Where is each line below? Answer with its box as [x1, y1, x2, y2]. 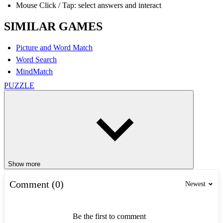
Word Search [16, 55, 57, 64]
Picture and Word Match [16, 43, 93, 52]
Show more [8, 160, 40, 168]
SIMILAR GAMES [4, 19, 103, 33]
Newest [185, 180, 206, 188]
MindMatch [16, 67, 53, 76]
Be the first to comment [72, 212, 146, 221]
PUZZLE [4, 81, 34, 90]
